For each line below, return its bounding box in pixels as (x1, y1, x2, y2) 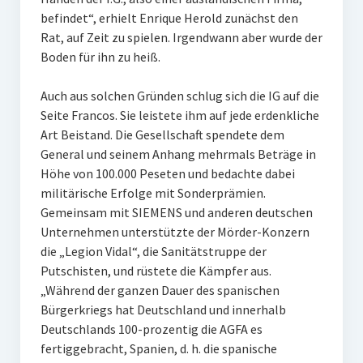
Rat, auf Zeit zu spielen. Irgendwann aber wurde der (40, 29, 322, 45)
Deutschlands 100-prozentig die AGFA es (40, 321, 263, 337)
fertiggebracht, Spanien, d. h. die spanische (40, 340, 277, 357)
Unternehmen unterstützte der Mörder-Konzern (40, 224, 310, 240)
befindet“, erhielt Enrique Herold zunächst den (40, 10, 298, 26)
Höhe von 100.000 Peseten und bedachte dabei (40, 165, 295, 181)
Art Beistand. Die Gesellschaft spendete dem (40, 126, 284, 143)
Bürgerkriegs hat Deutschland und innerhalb (40, 301, 286, 318)
